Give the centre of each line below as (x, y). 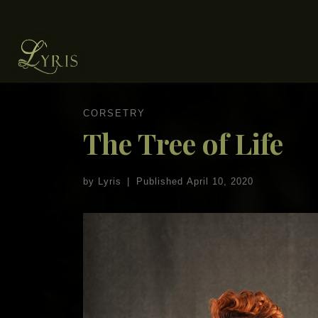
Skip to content (61, 20)
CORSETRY (114, 114)
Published (161, 181)
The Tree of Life (183, 143)
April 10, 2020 (220, 181)
